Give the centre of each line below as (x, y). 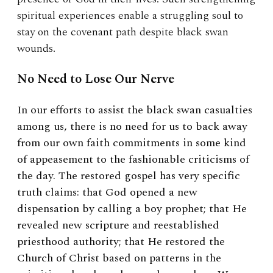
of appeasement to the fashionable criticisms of (133, 160)
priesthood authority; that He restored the (121, 242)
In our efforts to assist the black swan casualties (135, 110)
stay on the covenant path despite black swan (123, 32)
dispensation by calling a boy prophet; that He (132, 209)
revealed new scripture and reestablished (118, 225)
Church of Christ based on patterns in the (119, 258)
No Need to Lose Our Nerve (96, 80)
